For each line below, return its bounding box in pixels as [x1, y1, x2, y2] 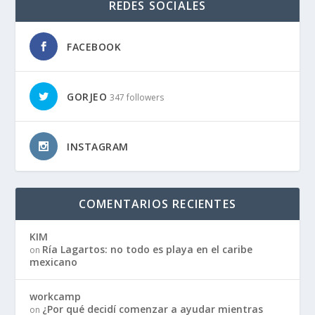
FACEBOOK [67, 39, 122, 53]
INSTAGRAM [67, 139, 129, 153]
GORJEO [67, 89, 108, 103]
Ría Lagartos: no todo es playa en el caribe [42, 242, 253, 256]
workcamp [30, 289, 82, 303]
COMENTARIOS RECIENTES [78, 195, 237, 212]
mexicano [30, 255, 78, 269]
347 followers [110, 91, 165, 103]
